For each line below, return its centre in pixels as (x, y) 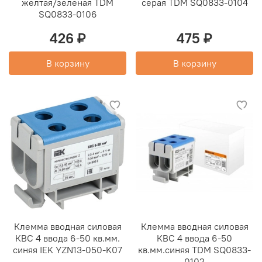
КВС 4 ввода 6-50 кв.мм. (68, 238)
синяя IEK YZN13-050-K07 (68, 250)
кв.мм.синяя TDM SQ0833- (194, 250)
